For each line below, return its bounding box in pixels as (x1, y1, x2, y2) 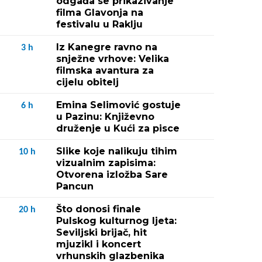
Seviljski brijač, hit (56, 227, 147, 238)
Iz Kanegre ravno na (56, 42, 157, 53)
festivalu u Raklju (56, 19, 143, 30)
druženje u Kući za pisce (56, 123, 180, 134)
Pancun (56, 181, 94, 192)
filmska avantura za (56, 65, 154, 76)
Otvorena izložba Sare (56, 169, 168, 180)
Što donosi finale (56, 204, 141, 215)
